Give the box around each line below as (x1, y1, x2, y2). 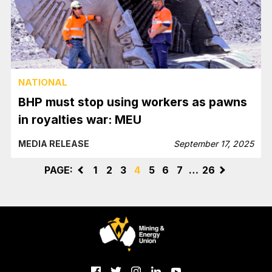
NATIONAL (18, 76, 68, 88)
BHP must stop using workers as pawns (18, 95, 248, 110)
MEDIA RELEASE (18, 138, 90, 149)
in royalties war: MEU (18, 112, 145, 127)
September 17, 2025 (173, 138, 254, 149)
